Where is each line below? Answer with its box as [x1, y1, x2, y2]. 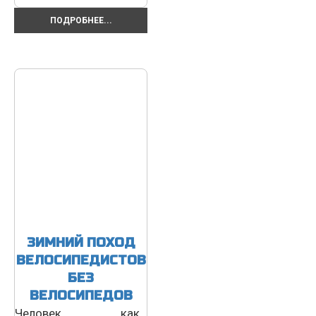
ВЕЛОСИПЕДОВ [29, 287, 133, 303]
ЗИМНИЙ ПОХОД [26, 234, 135, 250]
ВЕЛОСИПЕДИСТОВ [16, 252, 146, 268]
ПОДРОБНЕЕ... [49, 15, 112, 25]
